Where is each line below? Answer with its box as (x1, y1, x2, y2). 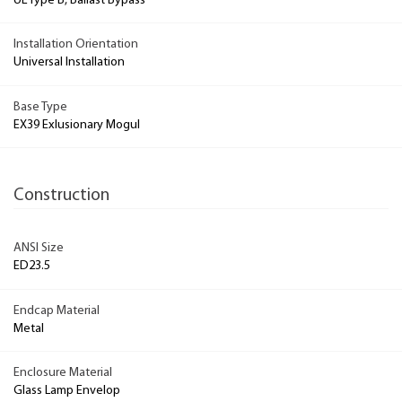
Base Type (13, 100, 67, 114)
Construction (13, 187, 109, 205)
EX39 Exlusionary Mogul (13, 118, 140, 132)
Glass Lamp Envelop (13, 384, 120, 398)
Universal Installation (13, 56, 125, 70)
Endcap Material (13, 303, 100, 318)
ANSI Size (13, 241, 64, 256)
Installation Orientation (13, 38, 138, 52)
